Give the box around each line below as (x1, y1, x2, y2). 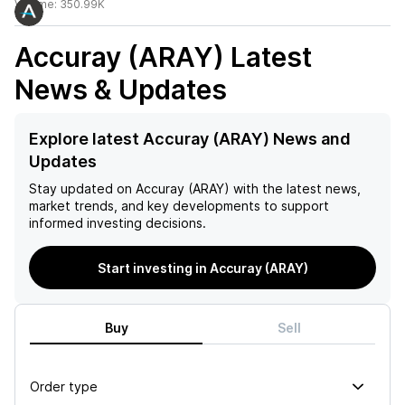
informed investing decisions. (29, 215, 206, 231)
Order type (30, 378, 98, 394)
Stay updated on (29, 181, 132, 196)
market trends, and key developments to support (29, 198, 329, 213)
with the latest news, (230, 181, 361, 196)
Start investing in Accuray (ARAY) (97, 259, 308, 276)
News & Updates (14, 73, 227, 106)
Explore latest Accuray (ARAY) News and (29, 129, 351, 148)
